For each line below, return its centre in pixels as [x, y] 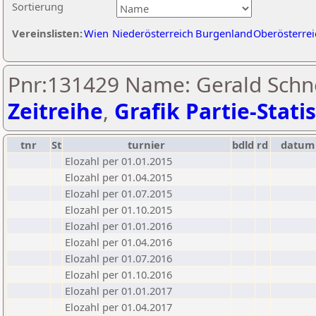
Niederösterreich [153, 33]
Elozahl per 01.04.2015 [119, 177]
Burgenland [224, 33]
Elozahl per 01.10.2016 [119, 274]
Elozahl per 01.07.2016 [119, 258]
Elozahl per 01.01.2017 [119, 291]
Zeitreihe [55, 111]
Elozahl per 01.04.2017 [119, 307]
